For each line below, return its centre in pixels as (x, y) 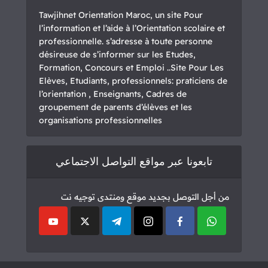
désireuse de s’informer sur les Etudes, (117, 54)
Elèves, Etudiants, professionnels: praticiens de (133, 80)
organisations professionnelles (100, 120)
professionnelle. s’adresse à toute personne (126, 41)
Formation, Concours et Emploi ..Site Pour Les (131, 67)
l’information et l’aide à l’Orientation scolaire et (132, 28)
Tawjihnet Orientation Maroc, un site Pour (121, 15)
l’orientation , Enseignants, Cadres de (113, 94)
